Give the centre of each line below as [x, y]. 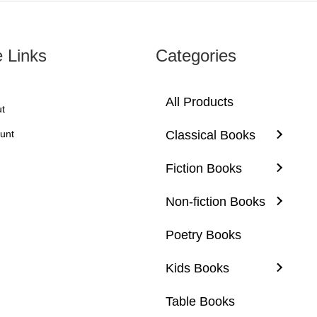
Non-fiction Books [216, 201]
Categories [196, 55]
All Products [200, 102]
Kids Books [198, 268]
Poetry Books [204, 235]
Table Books [201, 301]
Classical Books [211, 135]
